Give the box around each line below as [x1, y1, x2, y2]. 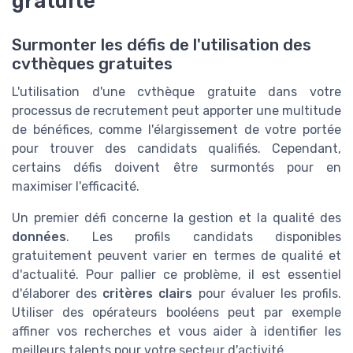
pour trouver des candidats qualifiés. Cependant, [12, 141, 341, 156]
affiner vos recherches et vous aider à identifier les [12, 324, 341, 339]
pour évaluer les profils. [192, 286, 342, 301]
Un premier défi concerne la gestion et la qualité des [12, 210, 341, 225]
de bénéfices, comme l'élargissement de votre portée [12, 122, 341, 137]
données [12, 229, 66, 244]
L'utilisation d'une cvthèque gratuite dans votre [12, 84, 341, 99]
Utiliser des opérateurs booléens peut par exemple [12, 305, 341, 320]
